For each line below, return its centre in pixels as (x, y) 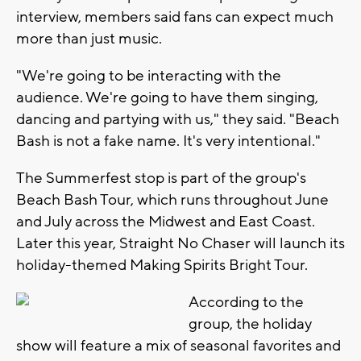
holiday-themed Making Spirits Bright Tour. (162, 265)
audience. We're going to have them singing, (167, 97)
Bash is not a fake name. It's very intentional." (168, 141)
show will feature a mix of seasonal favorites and (178, 345)
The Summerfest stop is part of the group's (161, 178)
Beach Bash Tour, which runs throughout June (172, 199)
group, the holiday (250, 324)
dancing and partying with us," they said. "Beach (178, 119)
